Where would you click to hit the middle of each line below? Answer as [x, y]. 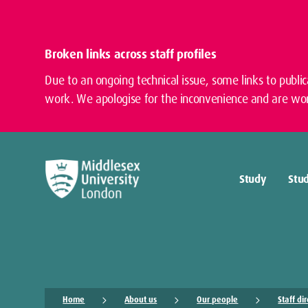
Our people [218, 300]
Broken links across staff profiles [131, 54]
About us [141, 300]
